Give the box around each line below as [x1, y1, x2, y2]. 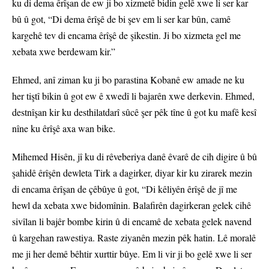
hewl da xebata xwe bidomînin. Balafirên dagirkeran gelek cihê [12, 199, 251, 212]
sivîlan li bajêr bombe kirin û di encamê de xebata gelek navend [12, 215, 252, 228]
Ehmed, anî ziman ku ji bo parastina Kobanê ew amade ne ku [12, 73, 244, 86]
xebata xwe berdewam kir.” [12, 45, 115, 58]
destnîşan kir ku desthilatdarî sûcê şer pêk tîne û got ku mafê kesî [12, 106, 256, 119]
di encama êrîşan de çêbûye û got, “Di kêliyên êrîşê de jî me [12, 183, 237, 196]
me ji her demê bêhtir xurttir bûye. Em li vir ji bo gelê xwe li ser [12, 247, 252, 261]
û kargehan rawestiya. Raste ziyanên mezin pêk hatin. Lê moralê [12, 231, 256, 244]
